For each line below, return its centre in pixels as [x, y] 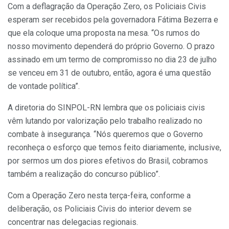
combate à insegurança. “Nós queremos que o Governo [105, 134]
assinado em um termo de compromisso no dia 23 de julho [112, 59]
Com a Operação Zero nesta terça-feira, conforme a [99, 195]
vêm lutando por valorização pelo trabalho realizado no [105, 121]
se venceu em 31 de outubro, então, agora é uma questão [109, 73]
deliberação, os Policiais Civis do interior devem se [100, 209]
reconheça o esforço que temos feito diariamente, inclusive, [114, 147]
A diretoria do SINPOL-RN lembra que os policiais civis [106, 107]
